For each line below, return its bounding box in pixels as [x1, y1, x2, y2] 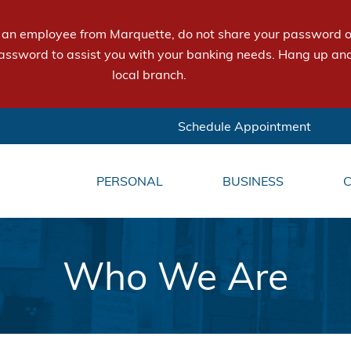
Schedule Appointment [178, 118, 311, 134]
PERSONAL [96, 173, 163, 189]
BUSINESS [222, 173, 284, 189]
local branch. [111, 67, 186, 82]
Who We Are [63, 252, 288, 299]
